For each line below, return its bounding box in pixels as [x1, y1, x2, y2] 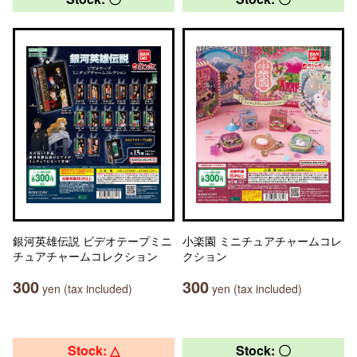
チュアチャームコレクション [13, 248, 158, 264]
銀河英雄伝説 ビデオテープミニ [13, 233, 172, 249]
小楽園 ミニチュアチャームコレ [182, 233, 342, 249]
